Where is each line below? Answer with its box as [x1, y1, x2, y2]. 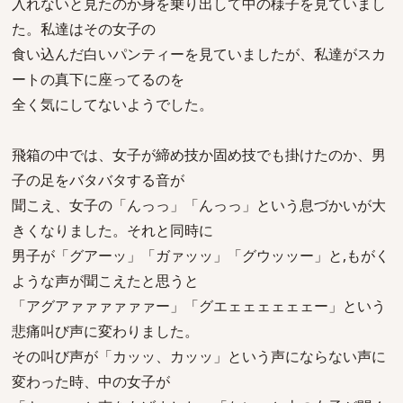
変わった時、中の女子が [12, 372, 170, 391]
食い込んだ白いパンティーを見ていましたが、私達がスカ [12, 44, 386, 64]
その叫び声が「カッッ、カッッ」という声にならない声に [12, 346, 386, 366]
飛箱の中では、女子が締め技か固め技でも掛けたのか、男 [12, 145, 386, 165]
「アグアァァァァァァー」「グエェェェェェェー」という [12, 296, 386, 316]
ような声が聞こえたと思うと [12, 271, 199, 291]
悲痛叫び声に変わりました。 [12, 321, 199, 341]
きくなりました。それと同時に [12, 220, 213, 240]
